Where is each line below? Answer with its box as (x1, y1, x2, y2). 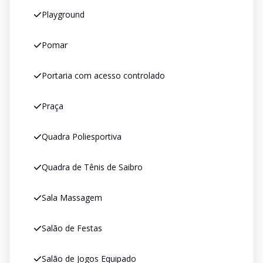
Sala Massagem (42, 192, 102, 203)
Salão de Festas (42, 222, 102, 234)
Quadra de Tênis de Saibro (42, 161, 143, 173)
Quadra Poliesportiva (42, 131, 122, 142)
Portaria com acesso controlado (42, 70, 165, 81)
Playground (42, 9, 85, 20)
